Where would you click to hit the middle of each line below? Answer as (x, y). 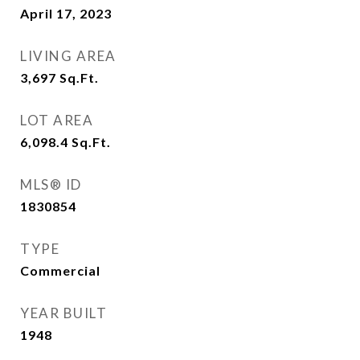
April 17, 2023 (66, 13)
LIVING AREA (68, 56)
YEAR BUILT (63, 313)
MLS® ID (51, 184)
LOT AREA (57, 120)
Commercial (60, 270)
